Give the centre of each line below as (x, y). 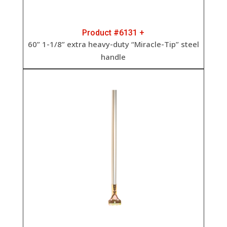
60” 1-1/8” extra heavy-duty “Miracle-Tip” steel (113, 44)
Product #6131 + (113, 32)
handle (113, 56)
